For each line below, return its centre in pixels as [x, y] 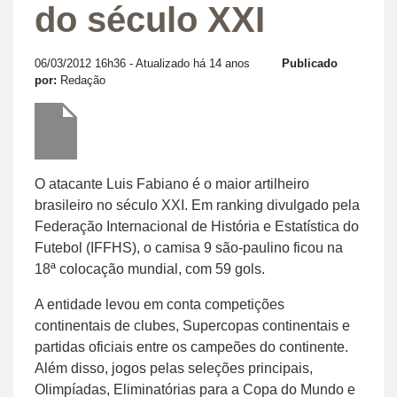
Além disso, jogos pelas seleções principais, [174, 368]
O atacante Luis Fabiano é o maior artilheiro [172, 183]
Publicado [310, 63]
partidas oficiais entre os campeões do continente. [191, 346]
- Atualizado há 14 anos [188, 63]
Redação [83, 80]
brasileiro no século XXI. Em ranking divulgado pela [197, 205]
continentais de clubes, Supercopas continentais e [192, 325]
